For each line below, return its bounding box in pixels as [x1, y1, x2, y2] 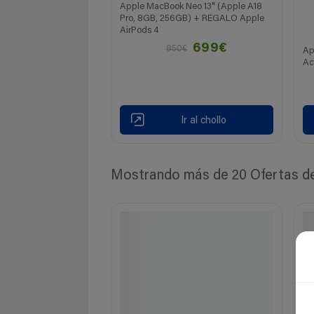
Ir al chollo [180, 116, 226, 127]
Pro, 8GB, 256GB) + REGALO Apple [120, 14, 264, 24]
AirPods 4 [120, 26, 158, 36]
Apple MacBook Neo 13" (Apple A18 [120, 2, 262, 12]
